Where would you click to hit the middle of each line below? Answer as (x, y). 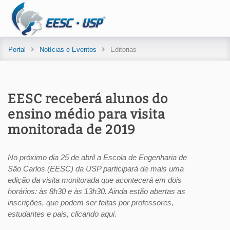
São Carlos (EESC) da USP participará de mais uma (96, 169)
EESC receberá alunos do (88, 99)
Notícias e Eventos (68, 50)
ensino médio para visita (87, 114)
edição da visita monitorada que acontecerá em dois (95, 180)
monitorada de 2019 (72, 130)
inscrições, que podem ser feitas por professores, (91, 203)
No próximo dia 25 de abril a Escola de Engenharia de (97, 157)
